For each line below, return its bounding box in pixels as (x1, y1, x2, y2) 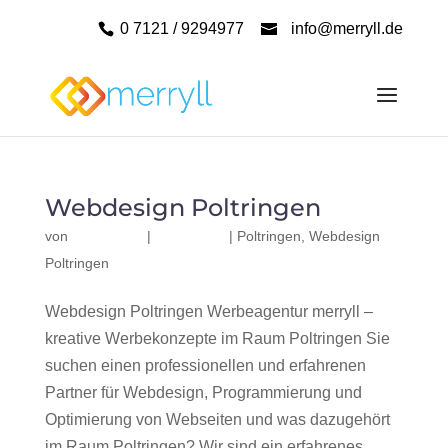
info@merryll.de (291, 20, 404, 37)
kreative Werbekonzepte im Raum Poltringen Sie (44, 330, 390, 347)
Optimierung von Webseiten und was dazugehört (44, 411, 390, 428)
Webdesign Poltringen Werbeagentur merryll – (44, 303, 373, 320)
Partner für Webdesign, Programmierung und (44, 384, 362, 401)
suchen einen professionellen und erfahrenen (44, 357, 366, 374)
